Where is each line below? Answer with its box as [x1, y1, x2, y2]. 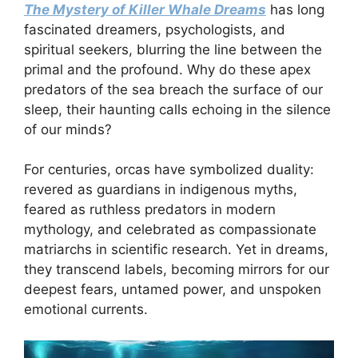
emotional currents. [24, 301, 148, 318]
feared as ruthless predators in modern [24, 201, 276, 218]
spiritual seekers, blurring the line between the [24, 41, 322, 58]
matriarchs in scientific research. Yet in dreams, [24, 241, 328, 258]
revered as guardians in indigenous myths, [24, 181, 297, 198]
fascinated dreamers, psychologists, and [24, 21, 285, 38]
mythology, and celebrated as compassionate [24, 221, 316, 238]
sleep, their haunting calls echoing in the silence [24, 101, 331, 117]
